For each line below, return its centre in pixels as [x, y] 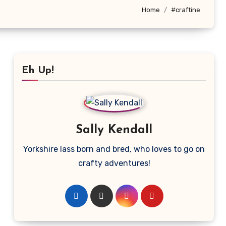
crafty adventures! [114, 163]
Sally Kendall [114, 130]
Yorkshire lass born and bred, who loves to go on [114, 149]
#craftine [186, 10]
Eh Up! [38, 71]
